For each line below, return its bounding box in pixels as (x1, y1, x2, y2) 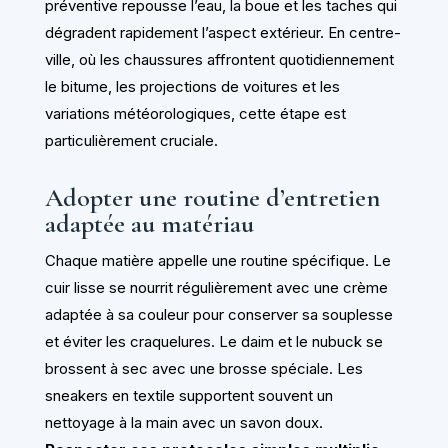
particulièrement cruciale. (44, 130, 218, 150)
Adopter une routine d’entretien (44, 181, 380, 213)
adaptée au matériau (44, 207, 254, 239)
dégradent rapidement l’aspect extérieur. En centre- (44, 22, 401, 42)
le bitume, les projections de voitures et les (44, 76, 340, 96)
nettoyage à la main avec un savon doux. (44, 412, 323, 432)
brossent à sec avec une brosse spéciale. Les (44, 358, 363, 378)
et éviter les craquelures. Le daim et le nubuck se (44, 331, 383, 351)
